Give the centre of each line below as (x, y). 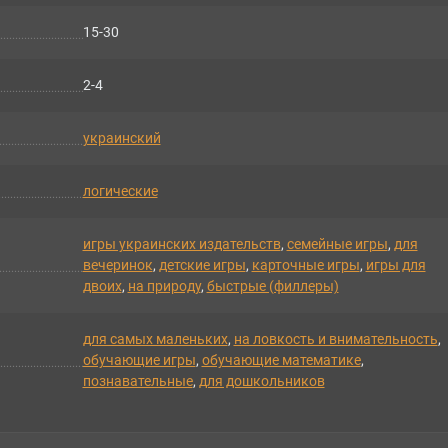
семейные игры (337, 244)
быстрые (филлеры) (272, 286)
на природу (164, 286)
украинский (121, 138)
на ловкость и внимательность (335, 339)
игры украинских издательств (181, 244)
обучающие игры (139, 360)
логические (120, 191)
